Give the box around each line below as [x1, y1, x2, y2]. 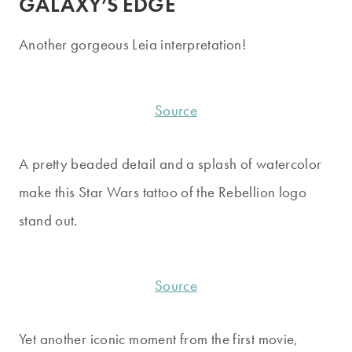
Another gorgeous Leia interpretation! [19, 35, 247, 55]
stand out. [19, 210, 78, 230]
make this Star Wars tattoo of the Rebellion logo [19, 181, 307, 202]
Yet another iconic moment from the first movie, [19, 329, 299, 350]
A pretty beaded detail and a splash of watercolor [19, 153, 322, 174]
